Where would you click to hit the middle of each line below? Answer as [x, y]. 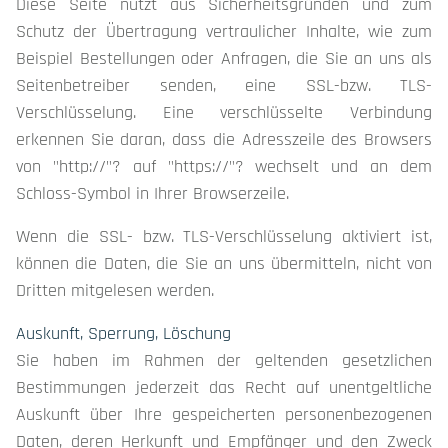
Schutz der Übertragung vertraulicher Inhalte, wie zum [224, 31]
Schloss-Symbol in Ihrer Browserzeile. [152, 193]
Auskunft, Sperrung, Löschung [123, 333]
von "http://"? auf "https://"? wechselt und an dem [224, 166]
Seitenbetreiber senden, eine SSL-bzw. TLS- [224, 85]
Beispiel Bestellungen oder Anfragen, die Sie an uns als [224, 58]
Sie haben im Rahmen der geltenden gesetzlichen [224, 360]
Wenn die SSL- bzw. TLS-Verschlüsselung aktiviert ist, [224, 236]
